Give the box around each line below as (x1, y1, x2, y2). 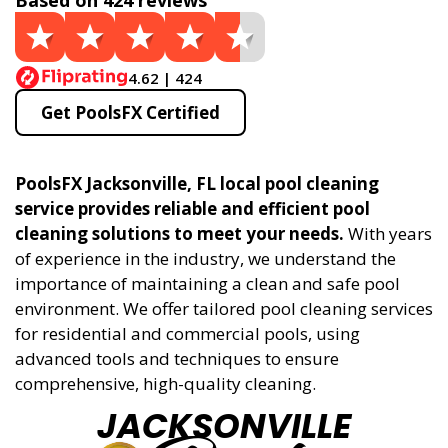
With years (344, 222, 432, 245)
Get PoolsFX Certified (41, 101, 220, 124)
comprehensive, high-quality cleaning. (15, 372, 316, 395)
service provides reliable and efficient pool (15, 197, 370, 220)
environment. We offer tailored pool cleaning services (15, 297, 433, 320)
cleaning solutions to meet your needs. (15, 222, 344, 245)
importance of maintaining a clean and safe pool (15, 272, 400, 295)
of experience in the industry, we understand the (15, 247, 396, 270)
